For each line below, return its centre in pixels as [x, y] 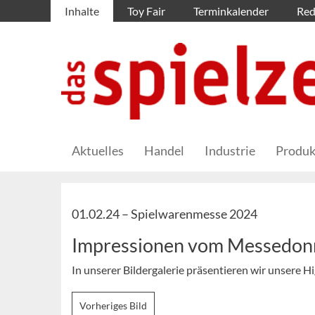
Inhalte [82, 11]
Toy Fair [146, 11]
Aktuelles [98, 151]
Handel [164, 151]
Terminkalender [231, 11]
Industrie [230, 151]
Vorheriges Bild [113, 306]
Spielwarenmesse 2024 [194, 214]
